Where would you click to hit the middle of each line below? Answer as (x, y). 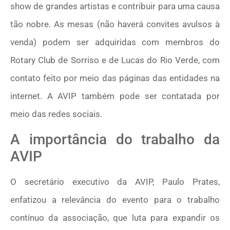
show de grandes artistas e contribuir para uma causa (115, 6)
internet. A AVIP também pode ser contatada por (115, 96)
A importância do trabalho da (115, 139)
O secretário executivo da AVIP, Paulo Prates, (115, 181)
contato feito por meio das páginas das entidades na (115, 78)
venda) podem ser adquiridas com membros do (115, 42)
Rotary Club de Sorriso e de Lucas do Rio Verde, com (115, 60)
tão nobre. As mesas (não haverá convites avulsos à (115, 24)
